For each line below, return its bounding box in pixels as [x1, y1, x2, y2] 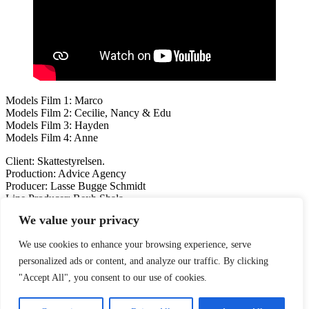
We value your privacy [19, 213, 139, 227]
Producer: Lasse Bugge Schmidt [6, 179, 146, 192]
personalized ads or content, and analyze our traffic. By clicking [19, 256, 268, 266]
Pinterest [85, 274, 122, 286]
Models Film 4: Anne [6, 131, 98, 143]
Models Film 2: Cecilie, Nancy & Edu [6, 106, 171, 119]
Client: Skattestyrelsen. [6, 154, 105, 167]
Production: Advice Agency [6, 167, 126, 179]
